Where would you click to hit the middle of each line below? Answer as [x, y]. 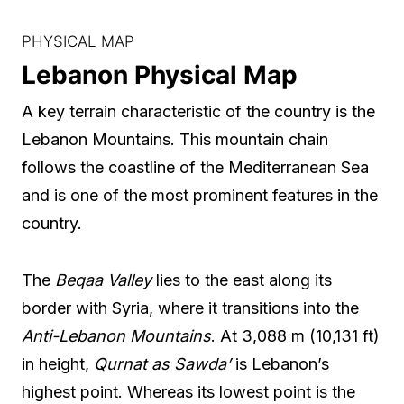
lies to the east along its [242, 280]
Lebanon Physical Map [160, 75]
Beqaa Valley [103, 280]
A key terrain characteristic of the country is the [198, 112]
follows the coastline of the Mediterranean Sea [195, 168]
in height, [58, 364]
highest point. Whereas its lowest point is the [188, 392]
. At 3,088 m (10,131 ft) [295, 336]
